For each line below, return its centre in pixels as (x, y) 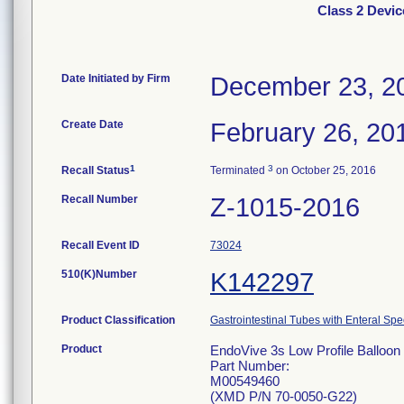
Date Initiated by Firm (116, 78)
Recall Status (96, 170)
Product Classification (118, 320)
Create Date (92, 124)
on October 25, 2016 (325, 170)
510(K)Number (99, 274)
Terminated (239, 170)
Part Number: (250, 366)
